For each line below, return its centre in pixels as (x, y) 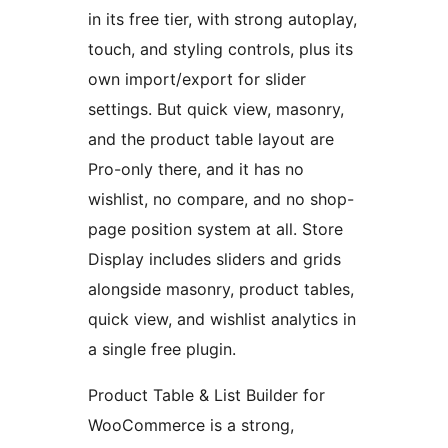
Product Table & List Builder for (206, 394)
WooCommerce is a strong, (191, 424)
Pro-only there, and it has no (196, 168)
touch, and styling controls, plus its (220, 48)
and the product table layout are (211, 138)
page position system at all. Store (215, 228)
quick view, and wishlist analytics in (222, 318)
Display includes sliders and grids (214, 258)
